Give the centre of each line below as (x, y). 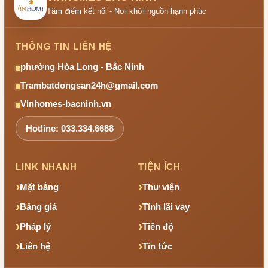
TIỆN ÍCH (160, 167)
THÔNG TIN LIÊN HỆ (64, 46)
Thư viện (161, 187)
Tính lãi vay (166, 207)
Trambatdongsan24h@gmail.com (89, 85)
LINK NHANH (46, 167)
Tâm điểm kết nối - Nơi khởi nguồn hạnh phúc (127, 11)
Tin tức (157, 246)
